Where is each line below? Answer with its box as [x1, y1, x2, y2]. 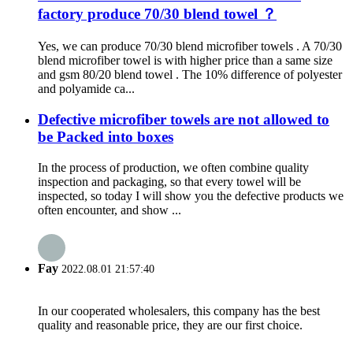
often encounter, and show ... [38, 203, 181, 217]
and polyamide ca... [38, 82, 135, 96]
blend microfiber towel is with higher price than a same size [38, 54, 333, 68]
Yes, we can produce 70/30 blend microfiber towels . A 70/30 [38, 39, 342, 54]
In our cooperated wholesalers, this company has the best [38, 304, 320, 318]
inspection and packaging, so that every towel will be [38, 174, 301, 188]
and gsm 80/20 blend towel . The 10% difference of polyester [38, 68, 342, 82]
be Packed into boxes [38, 128, 173, 145]
